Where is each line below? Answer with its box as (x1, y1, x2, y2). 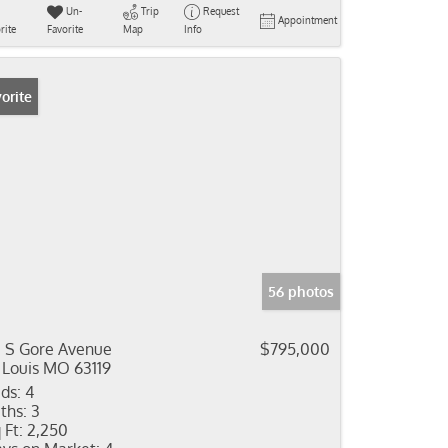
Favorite (46, 23, 83, 35)
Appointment (278, 14, 337, 26)
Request (202, 5, 239, 17)
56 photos (268, 283, 334, 300)
